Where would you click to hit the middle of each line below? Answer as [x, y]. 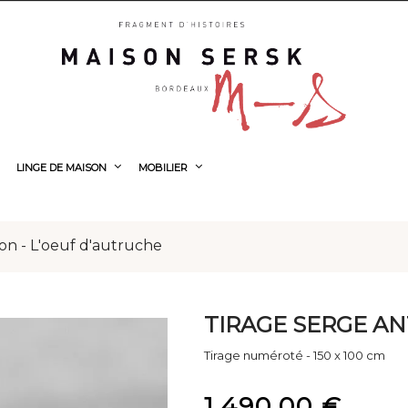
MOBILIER [163, 168]
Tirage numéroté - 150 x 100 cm [295, 355]
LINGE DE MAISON [61, 168]
